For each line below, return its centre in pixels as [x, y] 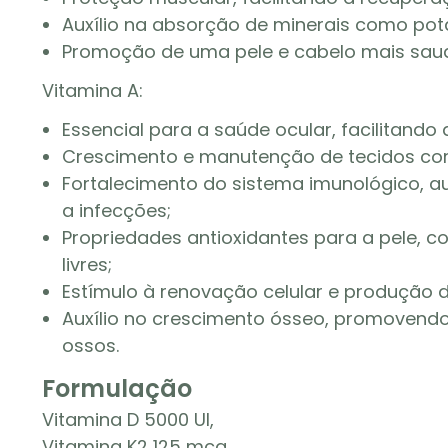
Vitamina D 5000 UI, [128, 419]
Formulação [117, 388]
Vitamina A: [92, 90]
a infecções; [116, 210]
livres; [87, 264]
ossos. [90, 345]
